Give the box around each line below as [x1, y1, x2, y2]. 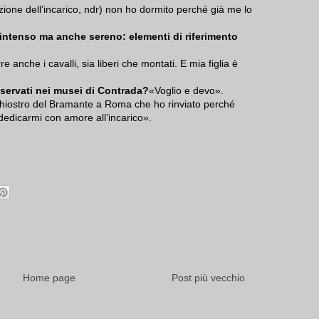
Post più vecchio [172, 272, 245, 284]
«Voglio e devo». [149, 85, 224, 97]
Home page [23, 272, 75, 284]
